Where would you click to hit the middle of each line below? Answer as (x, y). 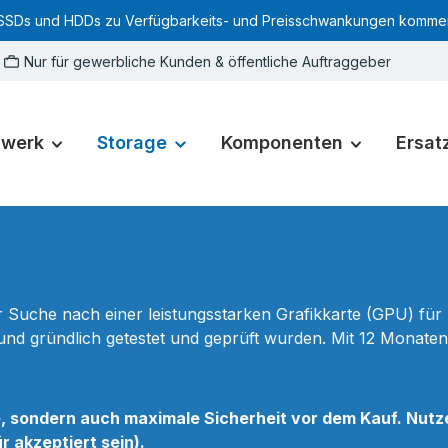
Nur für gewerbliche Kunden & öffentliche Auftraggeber (207, 61)
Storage (132, 143)
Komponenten (281, 143)
